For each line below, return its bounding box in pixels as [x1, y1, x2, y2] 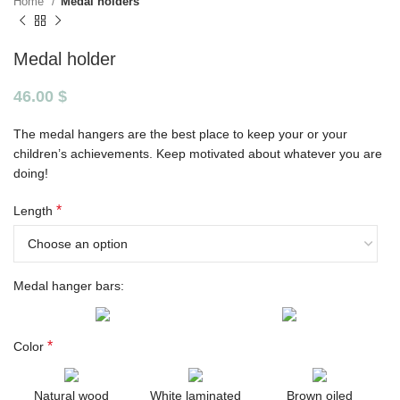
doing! [13, 165, 48, 180]
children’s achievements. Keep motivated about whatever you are [13, 146, 382, 161]
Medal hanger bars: [13, 278, 124, 293]
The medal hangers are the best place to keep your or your [13, 126, 347, 141]
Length [13, 203, 53, 218]
